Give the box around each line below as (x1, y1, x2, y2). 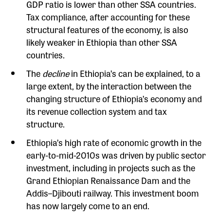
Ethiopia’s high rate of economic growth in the (26, 135, 202, 148)
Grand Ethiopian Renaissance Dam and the (26, 173, 191, 186)
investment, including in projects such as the (26, 161, 196, 174)
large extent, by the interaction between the (26, 79, 192, 92)
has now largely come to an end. (26, 199, 150, 212)
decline (42, 66, 72, 79)
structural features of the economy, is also (26, 22, 189, 36)
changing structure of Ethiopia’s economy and (26, 91, 202, 105)
